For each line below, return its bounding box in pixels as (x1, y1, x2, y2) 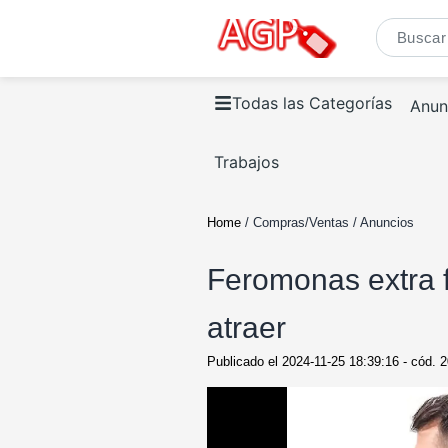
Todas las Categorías (232, 93, 392, 113)
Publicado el (207, 354, 282, 369)
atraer (207, 311, 286, 344)
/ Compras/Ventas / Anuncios (241, 215, 414, 230)
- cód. (399, 354, 440, 369)
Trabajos (214, 152, 279, 172)
